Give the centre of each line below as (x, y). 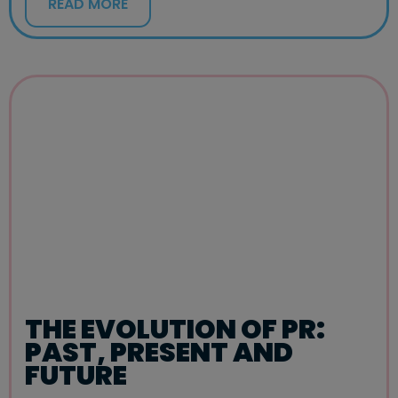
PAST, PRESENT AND (159, 353)
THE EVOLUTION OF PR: (175, 330)
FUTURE (76, 376)
